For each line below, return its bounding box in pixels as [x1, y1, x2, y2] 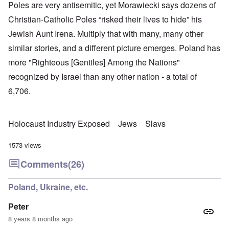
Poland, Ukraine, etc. [8, 181, 88, 193]
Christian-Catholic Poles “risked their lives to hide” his [8, 13, 202, 25]
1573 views [8, 140, 41, 150]
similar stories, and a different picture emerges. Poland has [8, 41, 220, 54]
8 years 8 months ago [8, 214, 73, 224]
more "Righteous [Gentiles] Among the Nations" [8, 56, 180, 68]
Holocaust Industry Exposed [8, 117, 110, 129]
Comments [20, 157, 68, 171]
